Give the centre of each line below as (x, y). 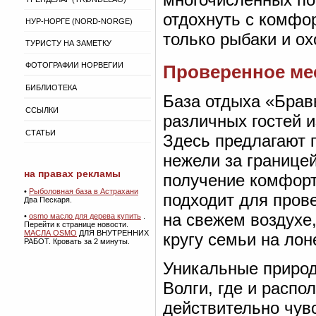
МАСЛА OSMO (50, 233)
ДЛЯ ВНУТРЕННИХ (113, 233)
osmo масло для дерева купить (85, 216)
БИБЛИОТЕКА (51, 87)
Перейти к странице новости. (76, 224)
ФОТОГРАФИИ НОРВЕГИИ (74, 65)
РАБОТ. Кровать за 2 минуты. (77, 241)
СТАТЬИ (41, 133)
